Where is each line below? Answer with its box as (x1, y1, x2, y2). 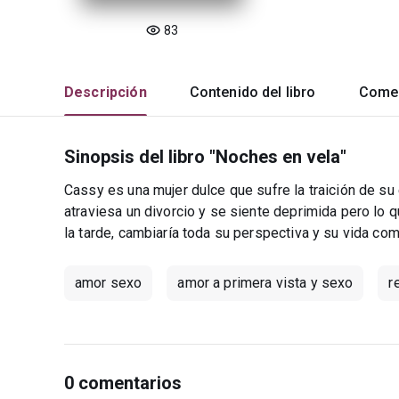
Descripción (64, 84, 147, 101)
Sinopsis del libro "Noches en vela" (64, 146, 346, 167)
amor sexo (75, 274, 142, 291)
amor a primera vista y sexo (177, 274, 354, 291)
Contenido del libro (189, 84, 316, 101)
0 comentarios (64, 372, 183, 394)
